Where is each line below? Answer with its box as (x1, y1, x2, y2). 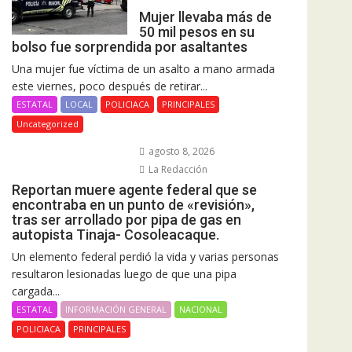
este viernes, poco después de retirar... (12, 79, 207, 94)
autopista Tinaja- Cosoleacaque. (12, 226, 219, 244)
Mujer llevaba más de (138, 9, 272, 26)
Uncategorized (16, 118, 79, 130)
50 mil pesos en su (138, 24, 255, 41)
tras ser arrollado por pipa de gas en (12, 211, 241, 229)
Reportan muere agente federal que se (12, 181, 257, 199)
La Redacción (145, 163, 207, 177)
